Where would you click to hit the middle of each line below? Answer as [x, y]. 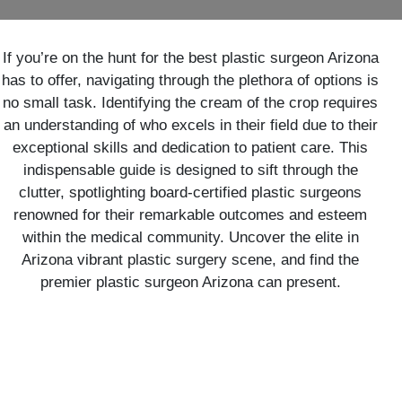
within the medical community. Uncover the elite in [190, 237]
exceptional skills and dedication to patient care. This [190, 148]
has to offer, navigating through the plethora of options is [190, 80]
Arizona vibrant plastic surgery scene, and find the [190, 260]
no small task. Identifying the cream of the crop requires [190, 103]
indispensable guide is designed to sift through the [190, 170]
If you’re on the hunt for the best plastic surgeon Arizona [190, 58]
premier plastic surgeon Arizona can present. [190, 282]
